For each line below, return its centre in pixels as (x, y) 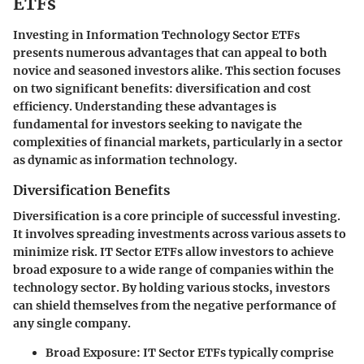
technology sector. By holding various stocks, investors (171, 287)
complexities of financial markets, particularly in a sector (178, 142)
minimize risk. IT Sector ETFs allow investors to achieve (173, 251)
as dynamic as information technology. (125, 160)
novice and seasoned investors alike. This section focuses (177, 70)
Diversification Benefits (91, 190)
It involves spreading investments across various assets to (180, 234)
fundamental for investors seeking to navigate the (158, 124)
